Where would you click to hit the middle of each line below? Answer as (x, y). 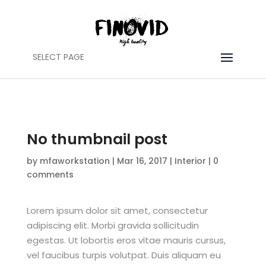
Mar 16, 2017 (142, 161)
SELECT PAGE (58, 57)
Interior (190, 161)
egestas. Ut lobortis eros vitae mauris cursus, (126, 240)
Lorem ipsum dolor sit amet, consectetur (117, 210)
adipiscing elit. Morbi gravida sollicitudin (113, 225)
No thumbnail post (97, 139)
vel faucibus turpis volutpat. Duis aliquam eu (123, 255)
